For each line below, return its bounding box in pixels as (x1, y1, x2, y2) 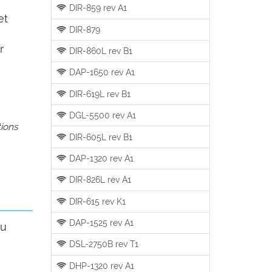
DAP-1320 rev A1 (67, 152, 134, 163)
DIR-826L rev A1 (67, 174, 132, 185)
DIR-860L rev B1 (67, 46, 133, 56)
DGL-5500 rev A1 (67, 110, 137, 121)
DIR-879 (67, 24, 101, 35)
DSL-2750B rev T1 (67, 239, 139, 250)
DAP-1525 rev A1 (67, 217, 134, 228)
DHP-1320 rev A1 (67, 260, 135, 271)
